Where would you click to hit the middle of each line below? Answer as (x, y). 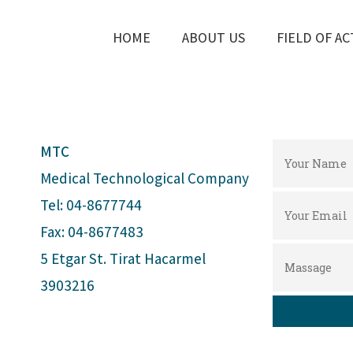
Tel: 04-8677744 (91, 205)
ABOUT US (214, 37)
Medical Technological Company (145, 178)
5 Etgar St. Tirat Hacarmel (123, 258)
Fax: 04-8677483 (93, 232)
